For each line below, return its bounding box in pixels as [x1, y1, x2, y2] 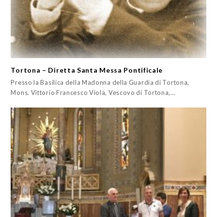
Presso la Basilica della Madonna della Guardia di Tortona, [11, 78, 190, 86]
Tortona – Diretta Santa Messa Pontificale [11, 65, 163, 74]
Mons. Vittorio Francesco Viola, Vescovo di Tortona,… [11, 88, 175, 96]
